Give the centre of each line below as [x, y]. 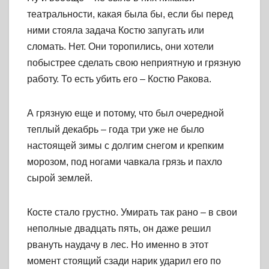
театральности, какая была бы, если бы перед [130, 14]
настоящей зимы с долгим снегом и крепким [125, 146]
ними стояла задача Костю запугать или [116, 31]
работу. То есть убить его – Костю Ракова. [119, 79]
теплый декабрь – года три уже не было [116, 130]
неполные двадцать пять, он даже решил [119, 229]
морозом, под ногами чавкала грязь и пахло [125, 162]
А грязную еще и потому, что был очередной [125, 113]
